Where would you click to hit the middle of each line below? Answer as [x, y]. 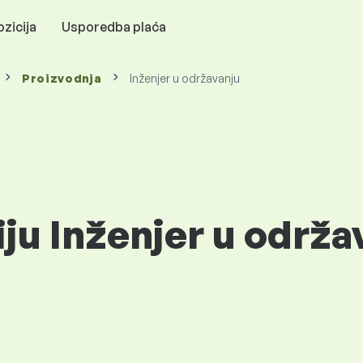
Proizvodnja [62, 78]
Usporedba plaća [113, 26]
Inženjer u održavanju [184, 78]
